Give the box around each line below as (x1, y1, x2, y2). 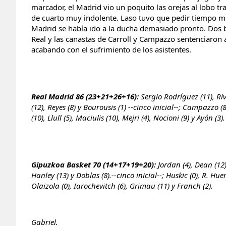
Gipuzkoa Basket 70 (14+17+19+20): (31, 159, 156, 169)
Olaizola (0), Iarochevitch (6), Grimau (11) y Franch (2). (31, 180, 213, 191)
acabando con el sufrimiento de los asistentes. (31, 44, 191, 54)
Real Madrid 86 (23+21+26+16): (31, 91, 139, 101)
